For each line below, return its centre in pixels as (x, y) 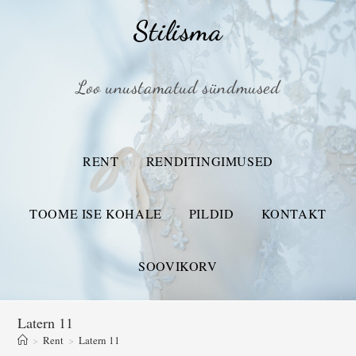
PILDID (211, 213)
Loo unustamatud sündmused (178, 87)
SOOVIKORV (178, 266)
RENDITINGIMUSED (209, 161)
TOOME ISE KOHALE (96, 213)
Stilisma (178, 31)
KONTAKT (294, 213)
